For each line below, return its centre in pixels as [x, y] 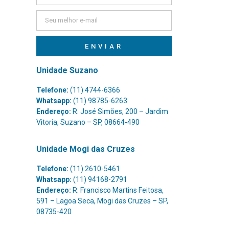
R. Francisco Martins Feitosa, [117, 190]
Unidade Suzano [67, 70]
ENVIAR [104, 46]
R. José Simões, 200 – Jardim [119, 111]
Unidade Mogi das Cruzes [85, 149]
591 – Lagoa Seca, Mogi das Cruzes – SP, [102, 201]
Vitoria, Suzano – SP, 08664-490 [88, 122]
